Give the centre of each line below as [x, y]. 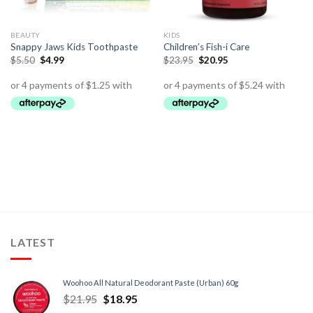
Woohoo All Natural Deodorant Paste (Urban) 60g [151, 283]
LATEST [33, 242]
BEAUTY [25, 35]
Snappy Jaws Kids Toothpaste [74, 47]
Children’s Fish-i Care [206, 47]
